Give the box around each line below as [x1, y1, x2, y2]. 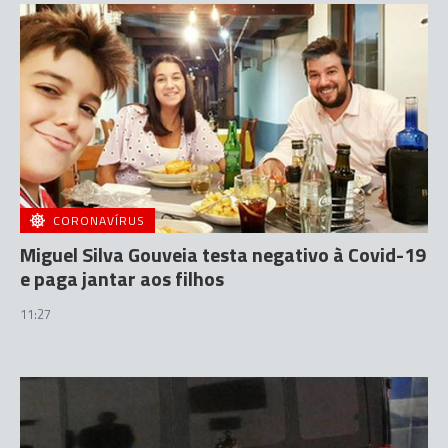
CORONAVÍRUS [53, 211, 145, 230]
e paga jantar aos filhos [20, 263, 224, 294]
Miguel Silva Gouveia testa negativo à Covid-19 [20, 239, 426, 270]
